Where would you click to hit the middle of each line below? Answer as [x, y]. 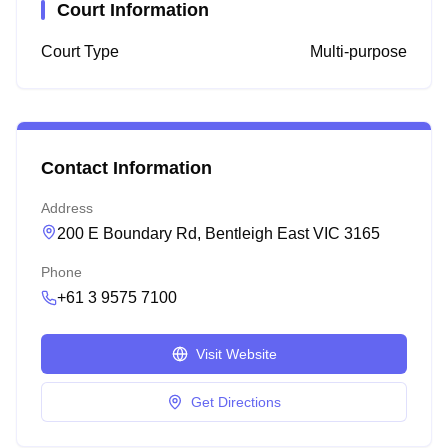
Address [67, 208]
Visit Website [236, 354]
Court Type [80, 51]
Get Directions [236, 402]
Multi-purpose [358, 51]
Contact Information [126, 168]
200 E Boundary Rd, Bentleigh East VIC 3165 [218, 233]
